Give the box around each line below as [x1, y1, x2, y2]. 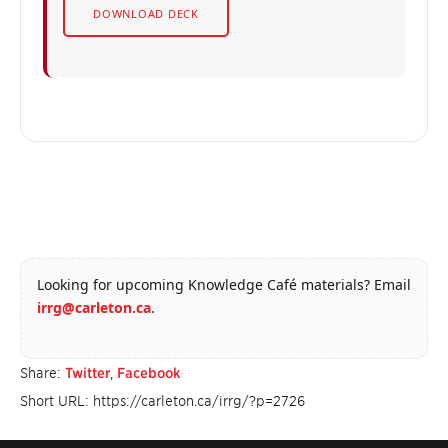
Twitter [65, 365, 110, 381]
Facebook [117, 365, 181, 381]
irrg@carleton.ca [37, 298, 151, 317]
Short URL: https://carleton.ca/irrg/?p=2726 [20, 393, 305, 409]
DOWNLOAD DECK [93, 6, 200, 21]
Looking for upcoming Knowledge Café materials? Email [37, 275, 411, 294]
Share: [20, 365, 65, 381]
